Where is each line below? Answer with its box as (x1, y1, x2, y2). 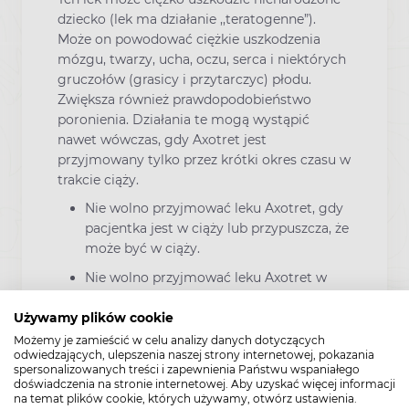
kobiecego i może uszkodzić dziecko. (85, 329, 319, 346)
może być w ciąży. (85, 240, 200, 257)
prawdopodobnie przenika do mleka (85, 309, 313, 326)
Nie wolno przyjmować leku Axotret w (85, 268, 327, 286)
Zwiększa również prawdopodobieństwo (58, 91, 311, 109)
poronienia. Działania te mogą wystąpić (58, 111, 309, 129)
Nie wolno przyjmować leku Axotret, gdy (85, 200, 343, 217)
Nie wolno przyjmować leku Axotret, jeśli (85, 357, 343, 374)
